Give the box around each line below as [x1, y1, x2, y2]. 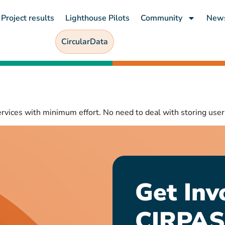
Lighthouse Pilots [65, 13, 130, 24]
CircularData [61, 36, 108, 48]
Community [140, 13, 182, 24]
